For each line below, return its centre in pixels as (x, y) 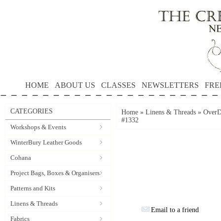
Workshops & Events (38, 127)
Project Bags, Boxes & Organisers (55, 173)
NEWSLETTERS (170, 85)
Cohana (21, 158)
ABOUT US (75, 85)
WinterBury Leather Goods (46, 142)
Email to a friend (175, 210)
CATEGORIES (32, 111)
